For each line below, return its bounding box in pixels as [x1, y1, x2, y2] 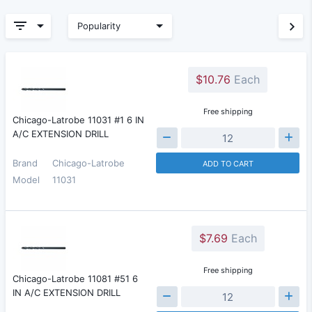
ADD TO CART [202, 159, 253, 169]
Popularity [77, 20, 120, 31]
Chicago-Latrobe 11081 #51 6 [13, 273, 138, 284]
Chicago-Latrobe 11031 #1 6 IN [13, 114, 144, 125]
